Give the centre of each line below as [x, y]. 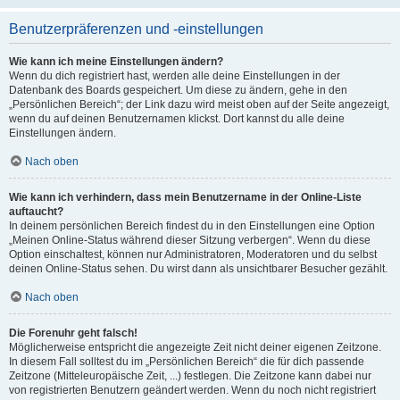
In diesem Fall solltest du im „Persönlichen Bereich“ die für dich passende [187, 361]
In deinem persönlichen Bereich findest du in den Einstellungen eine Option [192, 225]
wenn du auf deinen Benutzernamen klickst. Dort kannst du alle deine [177, 118]
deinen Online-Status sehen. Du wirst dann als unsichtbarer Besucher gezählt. [198, 268]
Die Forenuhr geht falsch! [73, 333]
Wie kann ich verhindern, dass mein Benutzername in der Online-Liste [185, 197]
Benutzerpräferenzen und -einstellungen [136, 29]
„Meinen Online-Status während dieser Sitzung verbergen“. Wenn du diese [190, 240]
